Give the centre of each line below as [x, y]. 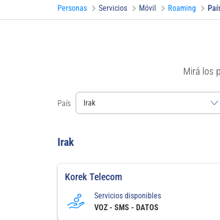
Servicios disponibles [128, 196]
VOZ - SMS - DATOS [126, 207]
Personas [72, 8]
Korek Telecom [94, 177]
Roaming [182, 8]
